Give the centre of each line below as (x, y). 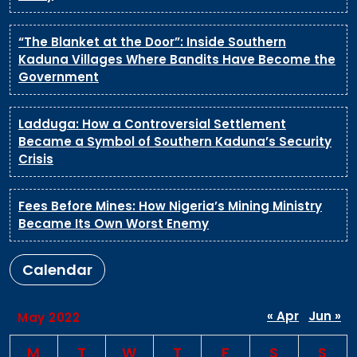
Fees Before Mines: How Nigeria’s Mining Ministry (170, 206)
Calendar (57, 269)
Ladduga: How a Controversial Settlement (152, 124)
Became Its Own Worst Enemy (114, 223)
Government (59, 76)
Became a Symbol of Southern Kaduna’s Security (175, 141)
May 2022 (49, 317)
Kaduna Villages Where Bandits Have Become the (177, 59)
